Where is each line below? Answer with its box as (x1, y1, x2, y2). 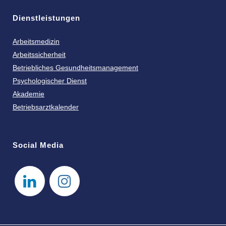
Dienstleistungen (13, 14, 80, 23)
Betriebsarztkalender (13, 103, 79, 111)
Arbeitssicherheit (13, 50, 66, 59)
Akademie (13, 90, 44, 98)
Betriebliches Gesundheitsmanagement (13, 64, 138, 72)
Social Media (13, 141, 64, 150)
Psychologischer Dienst (13, 77, 87, 85)
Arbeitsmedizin (13, 37, 60, 46)
